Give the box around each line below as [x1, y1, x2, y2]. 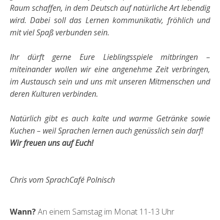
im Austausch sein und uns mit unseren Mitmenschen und [10, 76, 210, 87]
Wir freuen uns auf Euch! [10, 137, 93, 148]
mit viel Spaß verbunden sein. [10, 27, 110, 38]
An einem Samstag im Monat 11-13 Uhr [38, 206, 174, 217]
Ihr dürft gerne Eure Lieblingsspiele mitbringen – [10, 52, 210, 62]
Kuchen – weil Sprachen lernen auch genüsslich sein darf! [10, 125, 203, 136]
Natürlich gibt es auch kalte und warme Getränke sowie [10, 113, 210, 124]
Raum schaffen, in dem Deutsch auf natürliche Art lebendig [10, 2, 210, 13]
